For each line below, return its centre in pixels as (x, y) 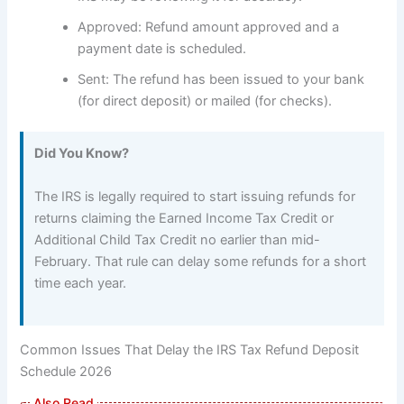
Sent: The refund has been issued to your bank (221, 80)
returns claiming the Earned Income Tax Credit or (184, 218)
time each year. (81, 283)
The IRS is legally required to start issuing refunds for (195, 196)
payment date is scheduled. (162, 49)
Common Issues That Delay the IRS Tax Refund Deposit (190, 349)
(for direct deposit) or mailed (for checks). (205, 101)
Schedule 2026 (66, 371)
